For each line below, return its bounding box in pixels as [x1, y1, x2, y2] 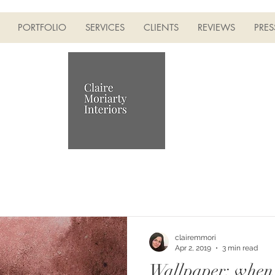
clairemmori [175, 233, 216, 242]
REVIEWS [198, 21, 235, 33]
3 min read [222, 243, 258, 252]
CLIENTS [144, 21, 179, 33]
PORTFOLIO [18, 21, 66, 33]
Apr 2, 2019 [175, 243, 211, 252]
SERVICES [85, 21, 125, 33]
